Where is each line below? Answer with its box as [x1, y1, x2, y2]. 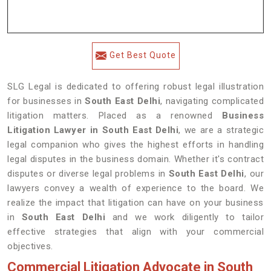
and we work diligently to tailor [105, 212, 264, 223]
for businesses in [7, 96, 85, 106]
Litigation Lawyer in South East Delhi [7, 125, 179, 135]
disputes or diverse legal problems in [7, 168, 169, 179]
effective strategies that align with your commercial [7, 226, 264, 237]
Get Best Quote [109, 50, 176, 60]
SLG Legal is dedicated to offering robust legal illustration [7, 81, 264, 92]
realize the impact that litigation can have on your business [7, 197, 264, 208]
